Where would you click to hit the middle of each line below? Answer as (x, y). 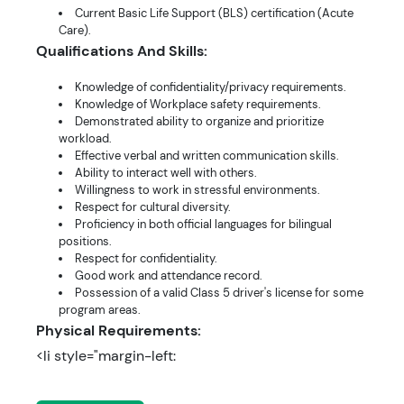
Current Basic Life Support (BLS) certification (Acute (214, 13)
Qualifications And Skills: (122, 51)
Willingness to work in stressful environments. (197, 190)
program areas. (100, 310)
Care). (75, 30)
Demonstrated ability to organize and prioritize (199, 121)
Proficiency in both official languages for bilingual (203, 224)
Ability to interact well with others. (166, 173)
